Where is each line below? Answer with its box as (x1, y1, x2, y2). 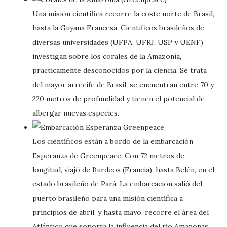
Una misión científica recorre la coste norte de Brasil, (32, 9, 214, 18)
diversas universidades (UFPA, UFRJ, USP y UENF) (32, 37, 203, 47)
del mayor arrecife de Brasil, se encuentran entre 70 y (32, 80, 214, 89)
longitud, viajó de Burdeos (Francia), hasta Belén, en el (32, 165, 214, 174)
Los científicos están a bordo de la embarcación (32, 137, 193, 146)
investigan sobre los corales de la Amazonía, (32, 52, 181, 61)
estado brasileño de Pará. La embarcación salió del (32, 179, 202, 188)
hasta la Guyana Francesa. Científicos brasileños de (32, 23, 204, 32)
